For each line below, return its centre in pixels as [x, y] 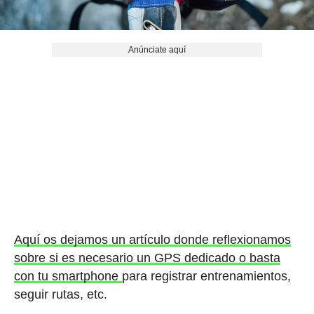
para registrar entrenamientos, [206, 276]
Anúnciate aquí [157, 49]
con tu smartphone [68, 276]
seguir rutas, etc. [60, 294]
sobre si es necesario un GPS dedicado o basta [147, 258]
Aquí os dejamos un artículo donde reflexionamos [152, 239]
